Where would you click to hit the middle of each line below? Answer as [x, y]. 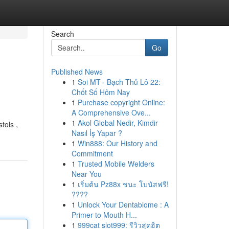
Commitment [92, 153]
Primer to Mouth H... [104, 215]
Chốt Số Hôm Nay [100, 92]
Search [62, 34]
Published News [77, 72]
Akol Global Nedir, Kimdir [118, 123]
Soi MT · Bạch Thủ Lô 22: [119, 82]
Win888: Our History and [117, 143]
